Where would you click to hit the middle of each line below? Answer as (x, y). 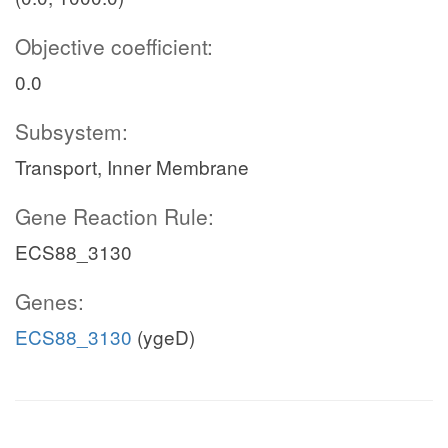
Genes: (49, 301)
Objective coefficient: (114, 46)
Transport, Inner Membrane (132, 166)
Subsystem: (71, 131)
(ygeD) (163, 336)
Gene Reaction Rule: (114, 216)
